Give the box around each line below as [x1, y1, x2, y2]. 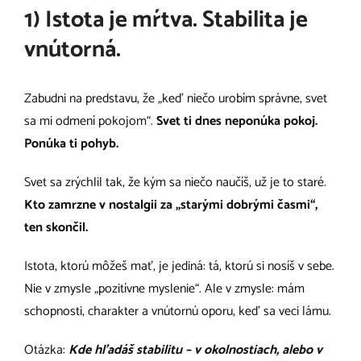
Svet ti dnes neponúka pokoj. [156, 110, 317, 133]
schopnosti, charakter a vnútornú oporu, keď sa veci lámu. [24, 301, 331, 323]
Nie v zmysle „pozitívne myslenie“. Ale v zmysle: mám [24, 278, 305, 301]
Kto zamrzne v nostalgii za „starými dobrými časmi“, [24, 194, 317, 217]
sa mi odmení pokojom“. [24, 110, 156, 133]
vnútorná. [24, 30, 121, 69]
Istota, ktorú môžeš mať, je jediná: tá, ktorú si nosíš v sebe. [24, 255, 334, 278]
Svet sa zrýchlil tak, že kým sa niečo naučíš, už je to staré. [24, 172, 326, 194]
